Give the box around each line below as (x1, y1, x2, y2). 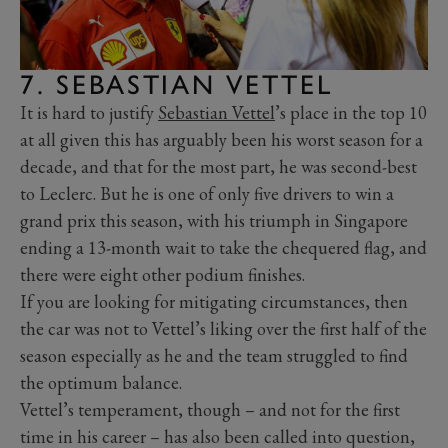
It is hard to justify (20, 101, 158, 125)
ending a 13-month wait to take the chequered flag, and (20, 236, 427, 260)
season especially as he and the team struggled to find (20, 344, 408, 368)
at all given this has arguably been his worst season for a (20, 128, 423, 152)
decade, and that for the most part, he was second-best (20, 155, 417, 179)
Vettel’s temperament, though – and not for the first (20, 398, 400, 422)
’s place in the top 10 (275, 101, 427, 125)
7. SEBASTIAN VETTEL (20, 68, 333, 102)
